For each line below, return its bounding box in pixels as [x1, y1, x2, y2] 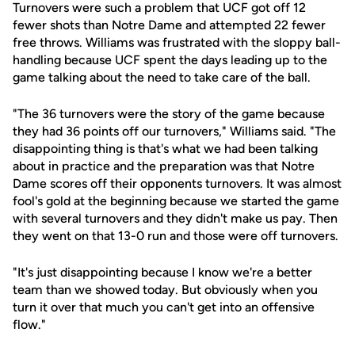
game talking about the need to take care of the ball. [13, 70, 311, 85]
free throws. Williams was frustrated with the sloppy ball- [13, 35, 341, 50]
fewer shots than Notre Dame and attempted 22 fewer [13, 17, 326, 32]
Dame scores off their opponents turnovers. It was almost [13, 176, 342, 191]
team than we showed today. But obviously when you [13, 282, 318, 297]
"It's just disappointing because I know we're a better [13, 265, 312, 280]
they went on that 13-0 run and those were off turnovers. [13, 228, 338, 243]
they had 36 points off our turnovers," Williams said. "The [13, 124, 336, 139]
